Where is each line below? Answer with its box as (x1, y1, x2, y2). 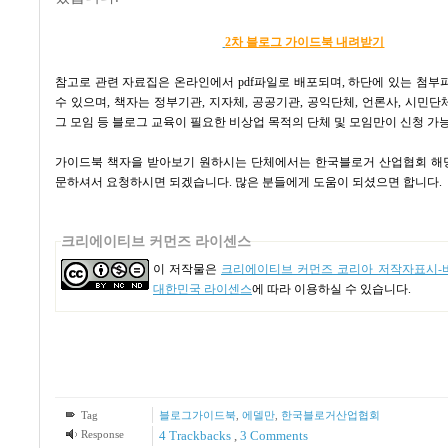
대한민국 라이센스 (153, 281, 252, 296)
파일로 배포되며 (253, 74, 342, 89)
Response (80, 427, 124, 440)
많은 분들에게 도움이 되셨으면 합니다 (235, 174, 439, 189)
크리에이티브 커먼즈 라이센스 (61, 232, 251, 249)
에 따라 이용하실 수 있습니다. (252, 281, 411, 296)
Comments (246, 427, 308, 443)
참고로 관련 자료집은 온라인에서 (55, 74, 235, 89)
